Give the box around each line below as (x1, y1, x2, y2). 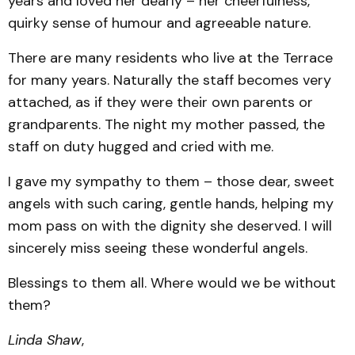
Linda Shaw (8, 330, 82, 349)
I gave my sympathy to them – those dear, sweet (8, 172, 334, 191)
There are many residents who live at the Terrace (8, 48, 333, 67)
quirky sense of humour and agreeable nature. (8, 13, 315, 32)
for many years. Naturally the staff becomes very (8, 71, 331, 90)
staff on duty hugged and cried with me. (8, 137, 277, 156)
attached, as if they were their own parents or (8, 93, 313, 112)
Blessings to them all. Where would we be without (8, 273, 336, 292)
